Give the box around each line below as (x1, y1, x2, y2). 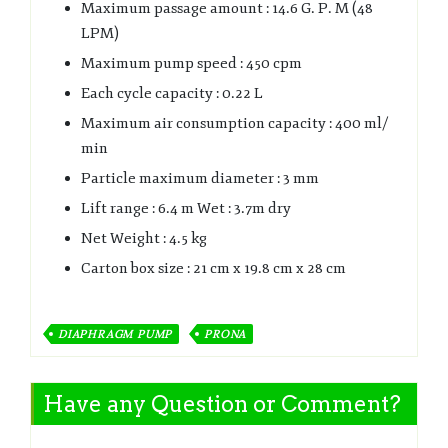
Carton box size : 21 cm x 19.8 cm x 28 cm (81, 258, 346, 278)
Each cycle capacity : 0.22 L (81, 83, 263, 103)
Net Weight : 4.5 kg (81, 228, 207, 248)
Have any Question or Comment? (43, 390, 401, 417)
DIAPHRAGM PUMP (58, 326, 173, 341)
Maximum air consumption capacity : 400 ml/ (81, 113, 388, 133)
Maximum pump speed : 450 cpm (81, 53, 302, 73)
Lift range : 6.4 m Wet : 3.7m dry (81, 198, 291, 218)
